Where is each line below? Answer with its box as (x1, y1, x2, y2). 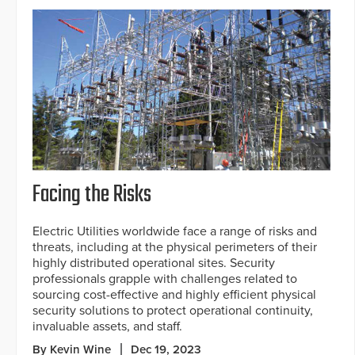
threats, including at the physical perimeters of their (32, 239, 317, 255)
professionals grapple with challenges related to (32, 270, 297, 287)
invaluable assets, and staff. (32, 318, 182, 334)
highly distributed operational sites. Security (32, 254, 275, 271)
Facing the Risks (32, 176, 151, 213)
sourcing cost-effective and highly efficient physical (32, 286, 316, 303)
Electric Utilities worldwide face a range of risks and (32, 223, 317, 239)
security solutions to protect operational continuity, (32, 302, 313, 319)
